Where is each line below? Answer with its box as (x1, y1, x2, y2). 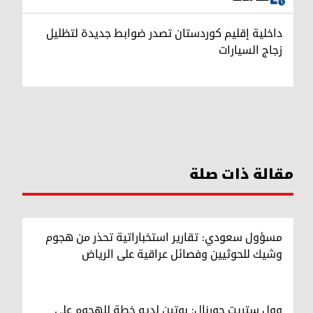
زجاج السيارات (219, 38, 282, 62)
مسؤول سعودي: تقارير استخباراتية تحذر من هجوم (45, 225, 282, 249)
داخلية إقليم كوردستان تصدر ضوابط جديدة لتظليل (46, 21, 282, 45)
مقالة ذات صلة (189, 159, 293, 189)
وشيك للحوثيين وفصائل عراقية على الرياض (82, 242, 282, 266)
